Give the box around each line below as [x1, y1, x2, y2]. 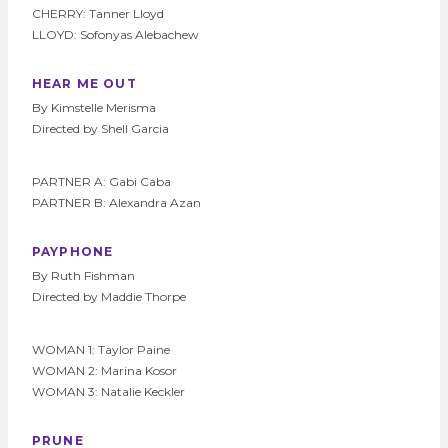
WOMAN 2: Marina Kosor [32, 362, 177, 378]
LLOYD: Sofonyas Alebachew [32, 26, 199, 42]
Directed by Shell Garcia [32, 120, 169, 136]
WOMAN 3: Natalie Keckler [32, 383, 185, 399]
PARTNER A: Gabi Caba [32, 173, 171, 189]
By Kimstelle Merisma [32, 99, 156, 115]
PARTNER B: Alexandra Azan [32, 194, 201, 210]
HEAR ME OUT [32, 75, 137, 91]
